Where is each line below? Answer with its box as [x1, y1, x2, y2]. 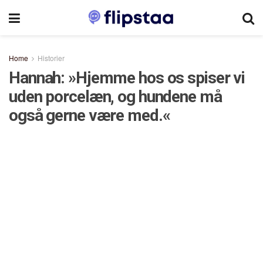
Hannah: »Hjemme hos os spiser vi [9, 68, 245, 87]
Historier [38, 53, 65, 63]
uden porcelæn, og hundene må [9, 87, 222, 106]
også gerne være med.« [9, 106, 170, 125]
